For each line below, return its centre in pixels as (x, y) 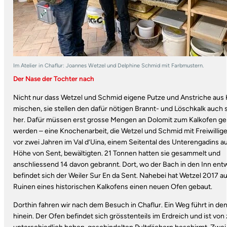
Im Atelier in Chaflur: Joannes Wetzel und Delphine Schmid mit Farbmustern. (108, 66)
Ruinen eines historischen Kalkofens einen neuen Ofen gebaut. (112, 187)
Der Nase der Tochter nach (53, 79)
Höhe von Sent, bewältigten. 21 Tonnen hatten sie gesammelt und (117, 154)
